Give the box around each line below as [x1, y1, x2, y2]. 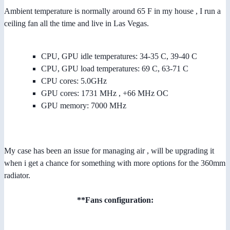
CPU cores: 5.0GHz [41, 76, 107, 85]
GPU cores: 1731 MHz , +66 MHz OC [41, 88, 168, 98]
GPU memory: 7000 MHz [41, 101, 126, 110]
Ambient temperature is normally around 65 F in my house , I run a [4, 6, 221, 15]
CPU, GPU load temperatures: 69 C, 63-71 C [41, 64, 188, 73]
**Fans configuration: [76, 195, 154, 204]
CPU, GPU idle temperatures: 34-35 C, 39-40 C [41, 51, 197, 61]
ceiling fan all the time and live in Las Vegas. [4, 18, 149, 28]
